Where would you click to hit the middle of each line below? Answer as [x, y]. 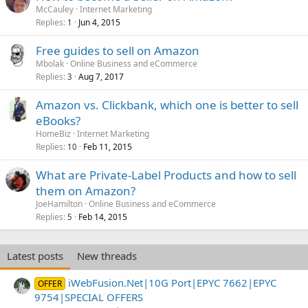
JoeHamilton [59, 203]
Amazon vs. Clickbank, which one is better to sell [167, 104]
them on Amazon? [86, 190]
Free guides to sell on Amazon [118, 50]
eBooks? [58, 120]
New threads [107, 255]
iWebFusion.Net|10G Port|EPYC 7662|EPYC [173, 282]
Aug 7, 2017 [101, 76]
